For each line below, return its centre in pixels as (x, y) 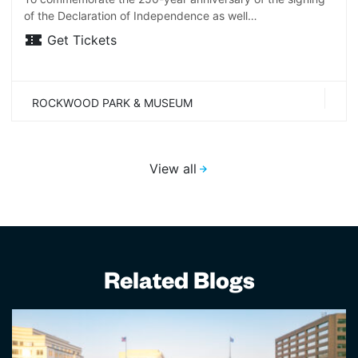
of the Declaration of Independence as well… (141, 15)
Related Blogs (179, 285)
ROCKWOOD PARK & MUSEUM (112, 103)
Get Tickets (82, 40)
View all (173, 168)
